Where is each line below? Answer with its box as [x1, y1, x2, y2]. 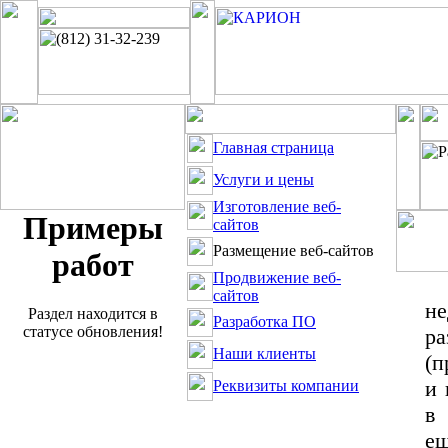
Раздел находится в [27, 305, 158, 323]
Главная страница [213, 139, 334, 156]
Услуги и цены [213, 171, 314, 188]
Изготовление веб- [213, 198, 341, 215]
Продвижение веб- [213, 269, 341, 286]
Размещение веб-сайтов [213, 242, 374, 259]
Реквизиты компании [213, 377, 359, 394]
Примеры [22, 210, 163, 246]
